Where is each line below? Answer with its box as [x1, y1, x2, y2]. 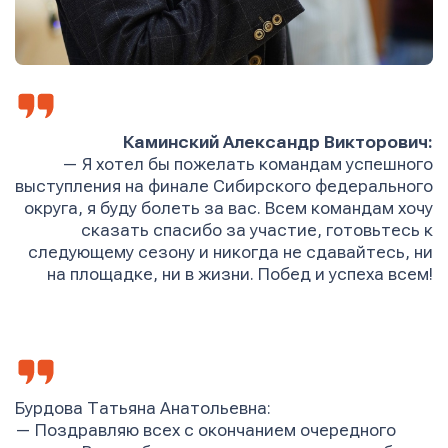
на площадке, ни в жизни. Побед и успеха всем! [47, 265, 433, 285]
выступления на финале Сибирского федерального [15, 177, 433, 197]
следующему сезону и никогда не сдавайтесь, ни [28, 243, 433, 263]
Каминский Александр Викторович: [123, 133, 433, 153]
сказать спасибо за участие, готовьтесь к [81, 221, 433, 241]
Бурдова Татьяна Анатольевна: [15, 399, 271, 419]
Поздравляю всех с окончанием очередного [35, 421, 396, 441]
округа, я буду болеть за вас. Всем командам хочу [24, 199, 433, 219]
